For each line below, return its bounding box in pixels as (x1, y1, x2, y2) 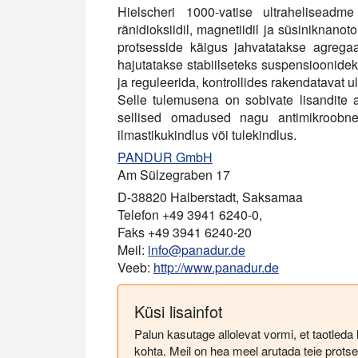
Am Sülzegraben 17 (117, 165, 230, 184)
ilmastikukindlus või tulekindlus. (117, 125, 296, 144)
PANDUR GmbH (117, 148, 213, 166)
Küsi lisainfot (134, 300, 223, 323)
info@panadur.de (148, 241, 245, 259)
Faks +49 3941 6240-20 (117, 223, 252, 241)
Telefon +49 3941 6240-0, (117, 205, 262, 224)
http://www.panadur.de (153, 258, 279, 276)
